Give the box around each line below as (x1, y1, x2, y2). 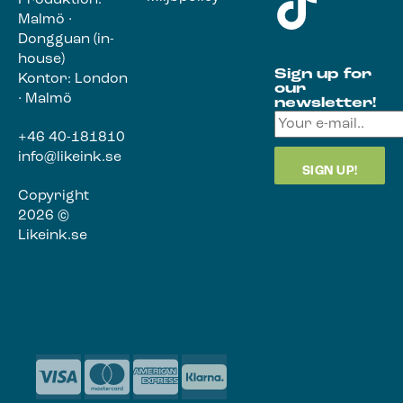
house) (18, 52, 65, 67)
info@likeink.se (18, 150, 121, 166)
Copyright (18, 188, 89, 203)
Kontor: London (18, 72, 128, 87)
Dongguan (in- (18, 32, 114, 48)
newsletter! (274, 96, 377, 112)
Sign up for (274, 67, 372, 83)
